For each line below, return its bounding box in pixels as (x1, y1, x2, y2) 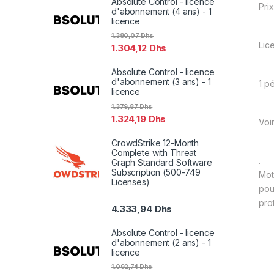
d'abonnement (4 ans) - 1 (111, 6, 212, 17)
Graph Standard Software (111, 157, 212, 168)
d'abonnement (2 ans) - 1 (111, 237, 211, 248)
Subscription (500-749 (111, 166, 201, 177)
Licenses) (111, 176, 150, 187)
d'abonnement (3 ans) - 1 (111, 76, 211, 87)
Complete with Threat (111, 147, 197, 158)
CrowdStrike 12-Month (111, 137, 199, 148)
